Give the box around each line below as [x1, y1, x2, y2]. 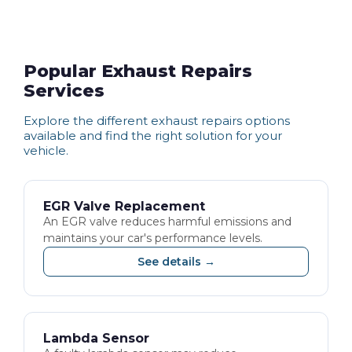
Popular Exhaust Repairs [24, 60, 252, 82]
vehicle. [24, 143, 68, 158]
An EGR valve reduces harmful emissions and [43, 214, 291, 229]
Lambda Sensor [43, 331, 149, 346]
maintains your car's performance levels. [43, 231, 262, 245]
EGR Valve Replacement [43, 199, 205, 214]
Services [24, 80, 104, 101]
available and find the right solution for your [24, 128, 282, 143]
